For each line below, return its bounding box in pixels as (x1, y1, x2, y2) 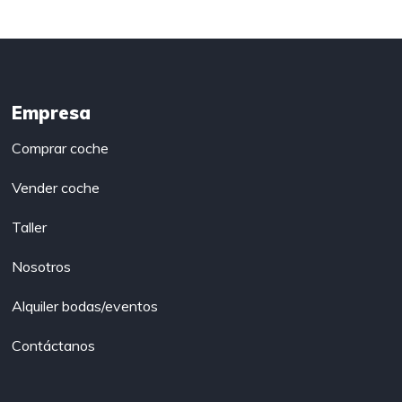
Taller (12, 217, 48, 236)
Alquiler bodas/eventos (12, 296, 159, 315)
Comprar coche (12, 138, 109, 157)
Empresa (12, 100, 92, 124)
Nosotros (12, 257, 72, 275)
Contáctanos (12, 336, 96, 354)
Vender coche (12, 178, 100, 197)
